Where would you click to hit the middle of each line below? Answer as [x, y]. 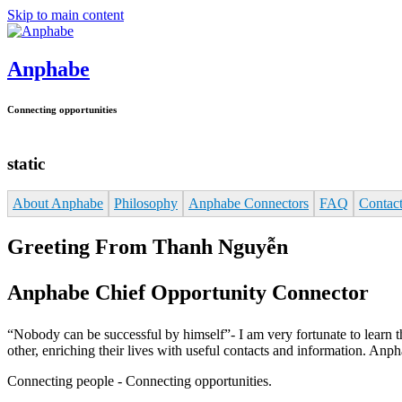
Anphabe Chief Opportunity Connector [188, 292]
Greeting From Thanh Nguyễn [148, 246]
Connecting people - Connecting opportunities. [140, 380]
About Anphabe [58, 204]
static [26, 163]
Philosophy [146, 204]
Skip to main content [66, 15]
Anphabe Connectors [249, 204]
